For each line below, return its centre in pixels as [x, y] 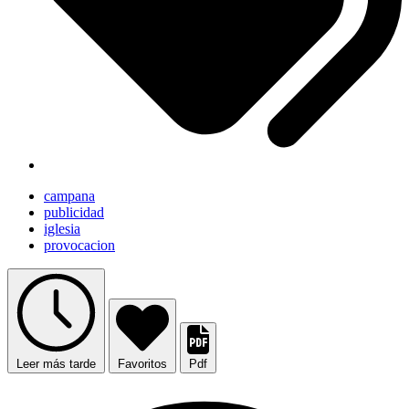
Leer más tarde [56, 364]
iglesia [62, 229]
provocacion [79, 246]
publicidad [74, 213]
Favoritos [142, 364]
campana [69, 196]
